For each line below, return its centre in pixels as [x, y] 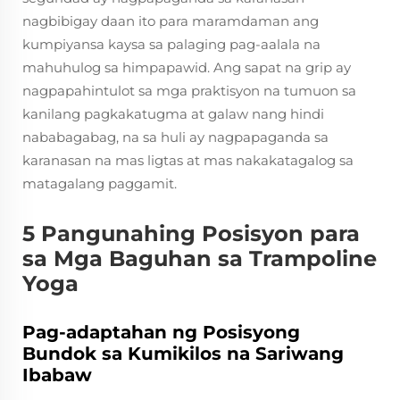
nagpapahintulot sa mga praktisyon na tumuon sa [189, 91]
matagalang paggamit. [100, 183]
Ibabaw [57, 375]
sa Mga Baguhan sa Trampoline [200, 258]
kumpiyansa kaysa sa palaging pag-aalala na [171, 44]
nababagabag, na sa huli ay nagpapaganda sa [175, 137]
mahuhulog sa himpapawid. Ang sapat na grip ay [187, 67]
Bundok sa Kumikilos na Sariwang [183, 354]
